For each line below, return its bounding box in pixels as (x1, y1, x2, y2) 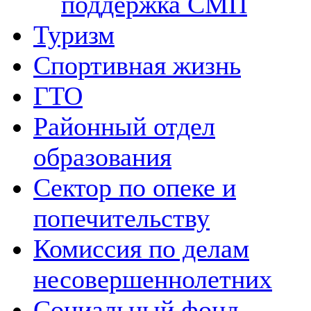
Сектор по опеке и (33, 173, 236, 202)
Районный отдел (33, 112, 215, 141)
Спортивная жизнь (33, 51, 241, 80)
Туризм (33, 20, 115, 49)
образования (33, 142, 171, 171)
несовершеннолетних (33, 264, 272, 294)
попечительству (33, 203, 210, 233)
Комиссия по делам (33, 234, 249, 263)
